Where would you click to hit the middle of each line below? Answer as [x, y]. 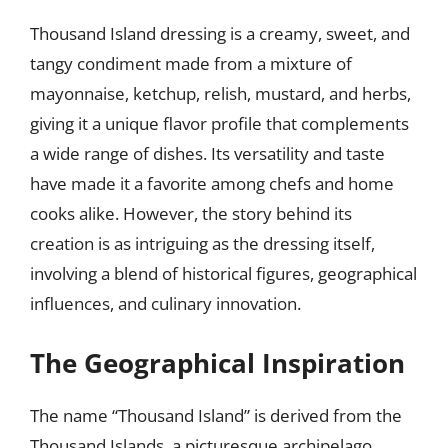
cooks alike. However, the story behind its [191, 213]
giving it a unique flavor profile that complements [219, 123]
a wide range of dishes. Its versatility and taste [207, 153]
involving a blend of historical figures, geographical [223, 273]
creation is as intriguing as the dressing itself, [202, 243]
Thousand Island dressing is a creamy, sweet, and [220, 33]
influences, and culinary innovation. [165, 303]
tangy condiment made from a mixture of [191, 63]
